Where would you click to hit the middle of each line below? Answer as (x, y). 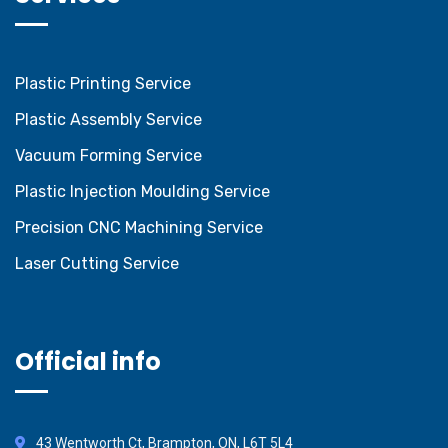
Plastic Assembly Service (108, 119)
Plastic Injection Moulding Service (142, 191)
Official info (88, 361)
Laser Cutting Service (97, 263)
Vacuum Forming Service (108, 155)
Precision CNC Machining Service (139, 227)
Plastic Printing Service (103, 83)
